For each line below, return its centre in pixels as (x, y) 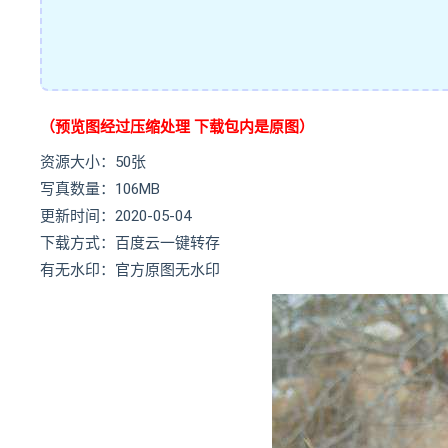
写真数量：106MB (100, 189)
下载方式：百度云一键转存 (130, 243)
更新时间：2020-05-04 (115, 216)
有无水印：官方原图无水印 (130, 270)
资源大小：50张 (93, 162)
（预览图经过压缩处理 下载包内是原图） (177, 127)
